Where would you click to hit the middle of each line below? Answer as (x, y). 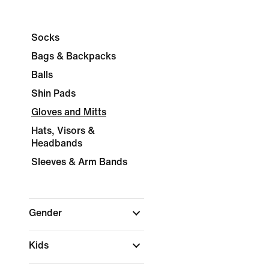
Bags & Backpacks (74, 56)
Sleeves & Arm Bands (79, 162)
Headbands (57, 143)
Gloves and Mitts (69, 112)
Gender (47, 213)
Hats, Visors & (63, 131)
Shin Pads (53, 93)
